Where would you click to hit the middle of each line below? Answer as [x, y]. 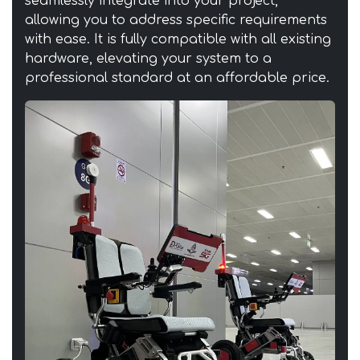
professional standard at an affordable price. [177, 78]
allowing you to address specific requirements [176, 20]
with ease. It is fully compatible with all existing [178, 40]
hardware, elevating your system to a [148, 59]
